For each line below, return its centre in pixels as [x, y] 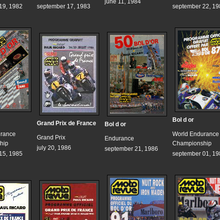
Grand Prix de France [67, 124]
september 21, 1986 [131, 149]
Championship [192, 144]
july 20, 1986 [54, 148]
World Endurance [196, 134]
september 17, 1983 [64, 7]
